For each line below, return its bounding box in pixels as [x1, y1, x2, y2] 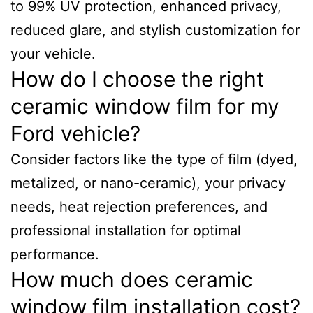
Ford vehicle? [10, 121, 140, 146]
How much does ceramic [10, 267, 253, 292]
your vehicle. [10, 45, 96, 62]
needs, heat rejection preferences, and [10, 198, 268, 215]
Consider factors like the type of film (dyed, [10, 151, 298, 168]
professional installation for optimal [10, 222, 241, 239]
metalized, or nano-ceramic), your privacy [10, 175, 286, 191]
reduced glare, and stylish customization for [10, 22, 300, 38]
